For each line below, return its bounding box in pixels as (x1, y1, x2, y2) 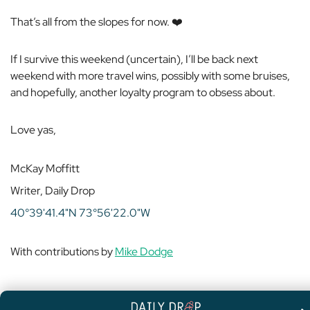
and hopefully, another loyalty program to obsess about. (10, 84, 275, 100)
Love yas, (10, 122, 56, 137)
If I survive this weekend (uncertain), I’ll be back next (10, 51, 258, 66)
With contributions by (10, 244, 115, 259)
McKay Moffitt (10, 161, 80, 176)
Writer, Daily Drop (10, 183, 95, 198)
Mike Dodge (115, 244, 173, 259)
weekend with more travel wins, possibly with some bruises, (10, 68, 290, 83)
